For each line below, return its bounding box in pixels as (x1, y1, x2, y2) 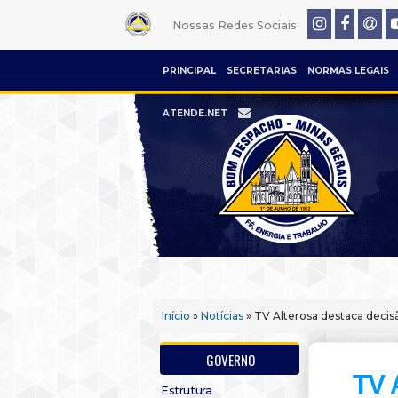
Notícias (201, 309, 243, 322)
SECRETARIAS (227, 65, 297, 76)
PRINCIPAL (163, 65, 216, 76)
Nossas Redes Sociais (171, 19, 297, 32)
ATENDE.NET (163, 107, 227, 119)
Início (162, 309, 190, 322)
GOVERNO (206, 350, 255, 370)
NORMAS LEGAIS (307, 65, 389, 76)
